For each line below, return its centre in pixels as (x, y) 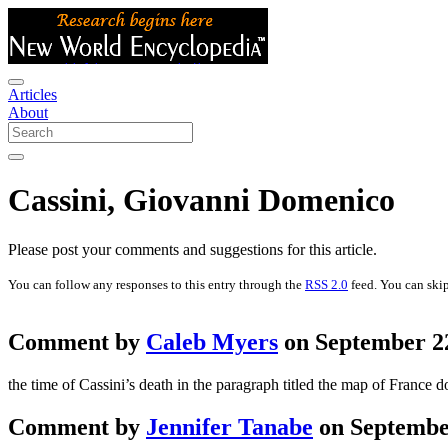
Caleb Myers (212, 341)
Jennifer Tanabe (229, 426)
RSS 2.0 (326, 284)
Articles (32, 94)
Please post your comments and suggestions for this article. (192, 249)
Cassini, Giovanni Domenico (201, 200)
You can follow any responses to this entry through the (156, 284)
